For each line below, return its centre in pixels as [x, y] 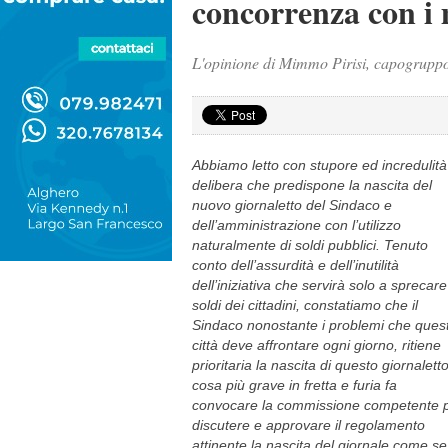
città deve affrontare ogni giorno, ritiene [316, 345]
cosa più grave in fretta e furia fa [294, 385]
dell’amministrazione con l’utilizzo [296, 225]
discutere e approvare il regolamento [308, 425]
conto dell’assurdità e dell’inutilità [295, 265]
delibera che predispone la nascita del [312, 185]
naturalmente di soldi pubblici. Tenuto [310, 245]
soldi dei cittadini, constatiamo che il [305, 305]
